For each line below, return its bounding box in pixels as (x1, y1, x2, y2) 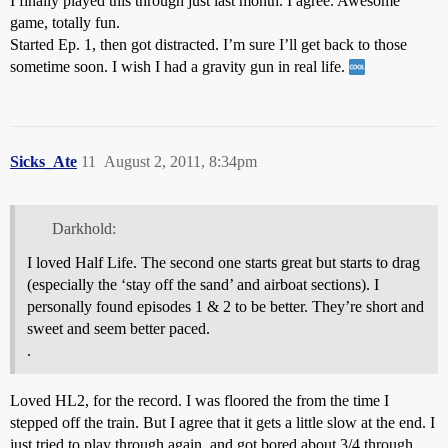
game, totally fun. (10, 14, 120, 32)
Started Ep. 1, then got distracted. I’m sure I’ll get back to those (10, 36, 407, 54)
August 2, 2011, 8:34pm (104, 153, 257, 171)
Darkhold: (51, 220, 116, 238)
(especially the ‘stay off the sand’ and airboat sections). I (27, 276, 379, 294)
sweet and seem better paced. (27, 320, 210, 338)
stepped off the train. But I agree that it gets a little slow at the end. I (10, 414, 435, 432)
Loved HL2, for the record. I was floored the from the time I (10, 392, 389, 410)
